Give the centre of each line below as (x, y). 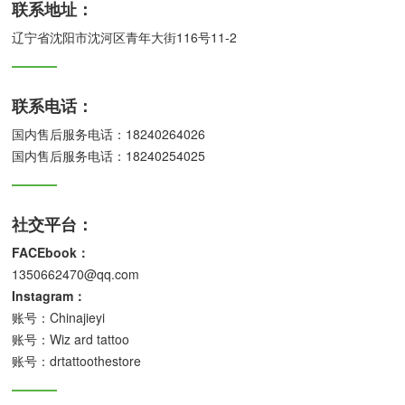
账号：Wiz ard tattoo (71, 339)
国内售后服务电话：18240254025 (109, 155)
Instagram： (49, 295)
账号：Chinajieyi (59, 317)
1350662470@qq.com (76, 273)
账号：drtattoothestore (77, 360)
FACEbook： (51, 252)
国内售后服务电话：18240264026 (109, 133)
